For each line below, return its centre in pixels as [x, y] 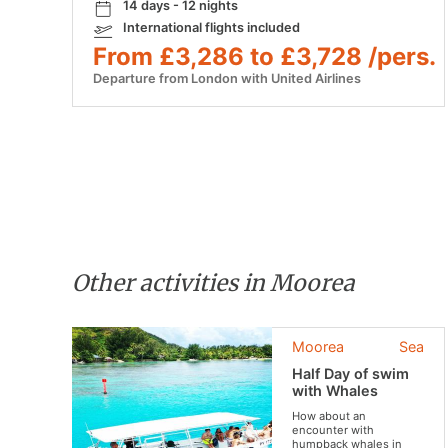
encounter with [333, 430]
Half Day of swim [350, 374]
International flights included [211, 28]
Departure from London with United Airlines [227, 79]
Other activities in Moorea [213, 283]
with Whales [335, 391]
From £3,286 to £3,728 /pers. [264, 57]
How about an [329, 416]
